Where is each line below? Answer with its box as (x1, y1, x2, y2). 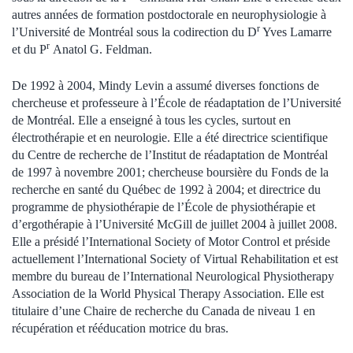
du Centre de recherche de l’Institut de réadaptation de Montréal (12, 147, 328, 162)
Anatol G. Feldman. (50, 42, 152, 56)
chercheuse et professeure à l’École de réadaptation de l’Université (12, 95, 341, 110)
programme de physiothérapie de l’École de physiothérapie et (12, 199, 315, 214)
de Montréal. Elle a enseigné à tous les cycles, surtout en (12, 113, 291, 127)
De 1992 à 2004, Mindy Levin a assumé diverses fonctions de (12, 78, 319, 92)
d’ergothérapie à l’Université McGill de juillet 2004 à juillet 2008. (12, 217, 337, 231)
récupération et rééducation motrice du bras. (12, 321, 229, 335)
